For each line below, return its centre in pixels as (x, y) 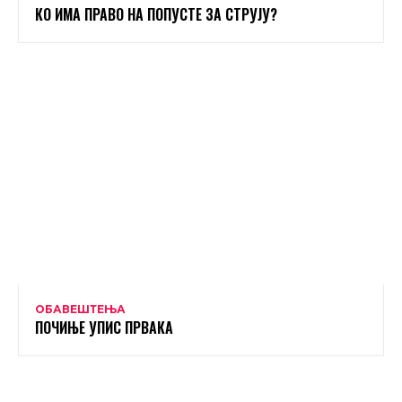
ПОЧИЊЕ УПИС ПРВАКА (104, 328)
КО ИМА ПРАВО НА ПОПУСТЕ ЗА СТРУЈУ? (156, 15)
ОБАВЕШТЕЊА (80, 310)
